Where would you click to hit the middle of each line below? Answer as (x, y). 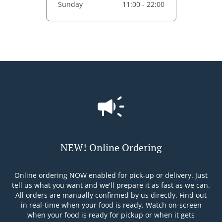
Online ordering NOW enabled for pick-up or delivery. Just (111, 175)
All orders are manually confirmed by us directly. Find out (111, 195)
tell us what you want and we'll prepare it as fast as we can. (111, 185)
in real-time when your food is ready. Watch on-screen (111, 205)
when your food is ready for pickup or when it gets (111, 215)
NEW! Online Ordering (111, 147)
